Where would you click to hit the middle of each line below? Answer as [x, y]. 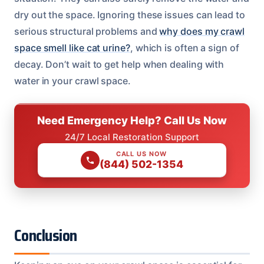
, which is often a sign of [184, 47]
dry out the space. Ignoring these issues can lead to [130, 14]
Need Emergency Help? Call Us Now [132, 120]
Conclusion [46, 235]
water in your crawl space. [72, 80]
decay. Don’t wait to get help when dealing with [119, 64]
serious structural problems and [87, 31]
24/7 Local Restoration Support [132, 137]
